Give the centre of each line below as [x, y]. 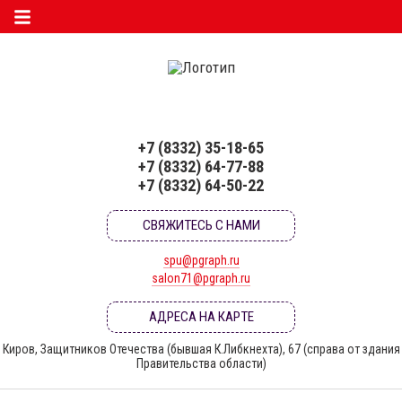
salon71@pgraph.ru [201, 278]
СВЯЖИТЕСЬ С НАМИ [201, 225]
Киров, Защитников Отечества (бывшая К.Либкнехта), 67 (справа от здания [201, 349]
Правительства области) [201, 363]
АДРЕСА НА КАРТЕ [201, 317]
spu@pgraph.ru [201, 260]
